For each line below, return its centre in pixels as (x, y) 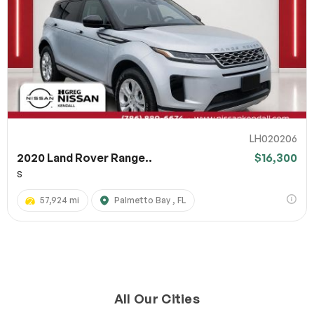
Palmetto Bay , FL (150, 200)
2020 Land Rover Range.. (84, 158)
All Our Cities (157, 299)
